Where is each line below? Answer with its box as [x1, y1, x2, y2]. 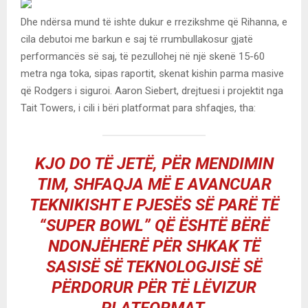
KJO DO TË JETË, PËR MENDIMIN [34, 153, 274, 173]
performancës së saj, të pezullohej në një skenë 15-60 [21, 49, 265, 63]
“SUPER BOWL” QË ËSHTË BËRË [38, 215, 269, 235]
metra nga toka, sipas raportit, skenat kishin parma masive [21, 67, 284, 80]
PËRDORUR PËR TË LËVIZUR [52, 277, 256, 297]
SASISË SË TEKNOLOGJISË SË [46, 256, 262, 276]
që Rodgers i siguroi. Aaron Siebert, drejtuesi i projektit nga [21, 84, 283, 97]
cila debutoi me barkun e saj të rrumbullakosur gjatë [21, 32, 253, 45]
